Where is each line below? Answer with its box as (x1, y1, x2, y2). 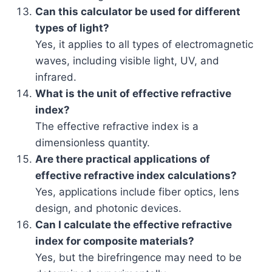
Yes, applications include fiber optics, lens (35, 185, 239, 198)
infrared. (35, 70, 76, 83)
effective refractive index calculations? (35, 169, 237, 182)
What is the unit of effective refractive (35, 87, 231, 100)
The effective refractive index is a (35, 120, 199, 132)
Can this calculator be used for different (35, 5, 240, 18)
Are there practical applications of (35, 152, 210, 165)
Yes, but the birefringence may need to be (35, 251, 242, 263)
